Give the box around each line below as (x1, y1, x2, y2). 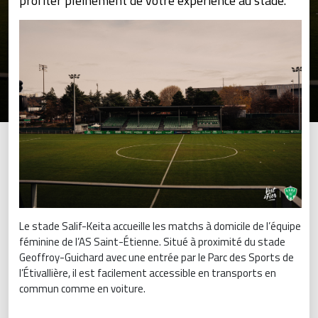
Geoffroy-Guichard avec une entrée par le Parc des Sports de (19, 249, 294, 266)
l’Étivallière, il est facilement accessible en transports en (19, 265, 276, 282)
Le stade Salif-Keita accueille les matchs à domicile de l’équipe (19, 218, 301, 235)
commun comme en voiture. (19, 280, 146, 297)
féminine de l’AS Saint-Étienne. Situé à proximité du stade (19, 234, 285, 251)
